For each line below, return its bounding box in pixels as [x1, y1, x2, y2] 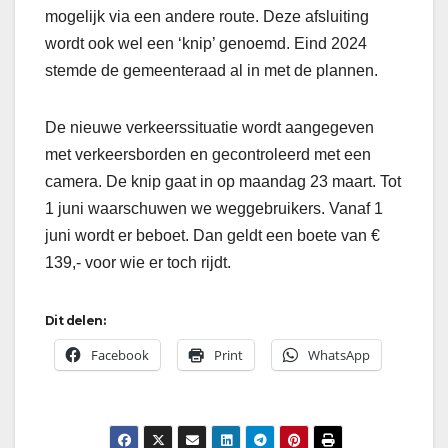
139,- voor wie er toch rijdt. [45, 254, 231, 272]
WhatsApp [308, 346, 370, 365]
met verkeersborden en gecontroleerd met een [45, 146, 371, 164]
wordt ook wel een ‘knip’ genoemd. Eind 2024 [45, 35, 367, 53]
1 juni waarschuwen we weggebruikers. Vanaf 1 [45, 200, 383, 218]
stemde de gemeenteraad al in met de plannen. [45, 62, 378, 80]
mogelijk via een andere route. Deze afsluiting [45, 8, 369, 26]
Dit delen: [45, 313, 105, 329]
